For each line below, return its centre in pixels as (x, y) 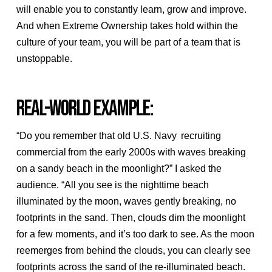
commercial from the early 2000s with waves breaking (131, 152)
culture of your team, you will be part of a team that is (128, 42)
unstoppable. (44, 59)
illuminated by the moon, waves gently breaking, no (126, 202)
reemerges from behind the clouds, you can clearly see (133, 251)
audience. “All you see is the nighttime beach (112, 185)
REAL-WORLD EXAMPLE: (85, 108)
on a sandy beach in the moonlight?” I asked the (119, 169)
